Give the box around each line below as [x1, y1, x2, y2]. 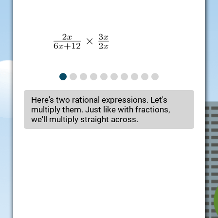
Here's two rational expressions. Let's [31, 95, 167, 105]
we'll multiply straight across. [31, 114, 138, 125]
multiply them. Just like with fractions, [31, 105, 170, 115]
